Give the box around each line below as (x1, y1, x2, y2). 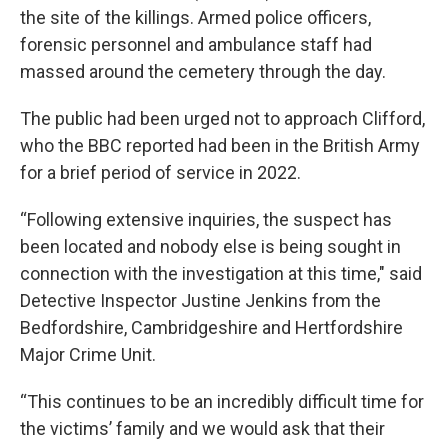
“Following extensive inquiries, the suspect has (20, 209, 392, 230)
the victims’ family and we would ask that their (20, 418, 385, 439)
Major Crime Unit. (20, 344, 156, 365)
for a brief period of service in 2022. (20, 162, 301, 183)
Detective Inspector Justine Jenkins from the (20, 290, 381, 311)
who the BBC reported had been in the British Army (20, 135, 420, 156)
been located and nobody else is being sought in (20, 236, 401, 257)
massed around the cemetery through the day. (20, 61, 386, 82)
